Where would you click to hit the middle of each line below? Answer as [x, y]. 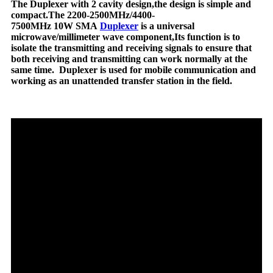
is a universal [166, 26]
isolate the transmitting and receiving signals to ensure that [131, 48]
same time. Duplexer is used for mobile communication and [133, 69]
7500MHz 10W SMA [55, 26]
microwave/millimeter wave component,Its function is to [126, 37]
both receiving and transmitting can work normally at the [129, 58]
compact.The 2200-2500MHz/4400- [83, 15]
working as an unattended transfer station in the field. [122, 80]
